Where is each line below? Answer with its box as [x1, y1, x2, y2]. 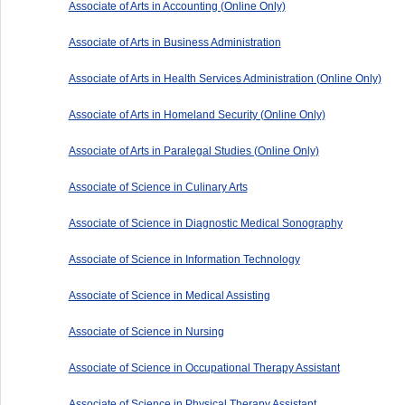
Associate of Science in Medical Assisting [68, 288, 270, 302]
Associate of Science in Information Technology [68, 252, 300, 266]
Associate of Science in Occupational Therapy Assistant [68, 361, 340, 374]
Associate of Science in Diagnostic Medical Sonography [68, 216, 343, 230]
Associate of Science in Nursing [68, 325, 224, 338]
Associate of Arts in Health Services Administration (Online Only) [68, 71, 381, 85]
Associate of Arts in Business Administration [68, 35, 281, 49]
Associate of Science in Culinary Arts [68, 180, 248, 193]
